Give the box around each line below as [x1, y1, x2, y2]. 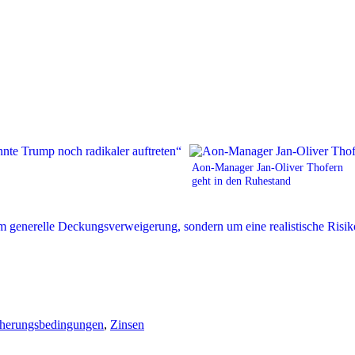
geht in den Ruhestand [192, 174, 291, 187]
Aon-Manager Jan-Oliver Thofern [192, 160, 343, 174]
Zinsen [110, 317, 144, 331]
